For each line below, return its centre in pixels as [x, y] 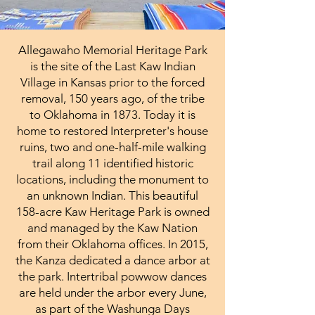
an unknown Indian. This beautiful [112, 195]
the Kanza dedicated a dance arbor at [112, 260]
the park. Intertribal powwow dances [112, 276]
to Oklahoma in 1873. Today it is [112, 114]
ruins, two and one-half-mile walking [112, 147]
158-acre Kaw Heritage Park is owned [112, 211]
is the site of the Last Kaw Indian [112, 66]
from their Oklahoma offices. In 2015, [112, 244]
